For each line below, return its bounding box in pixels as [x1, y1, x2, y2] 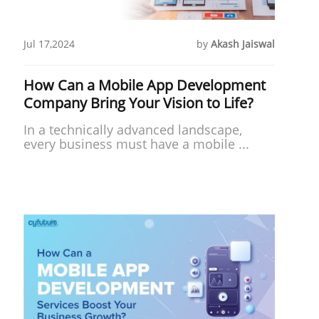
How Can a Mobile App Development [23, 75, 266, 95]
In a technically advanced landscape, [23, 120, 242, 138]
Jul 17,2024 [23, 36, 75, 51]
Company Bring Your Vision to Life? [23, 93, 253, 113]
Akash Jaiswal [210, 36, 275, 51]
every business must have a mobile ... [23, 135, 249, 152]
